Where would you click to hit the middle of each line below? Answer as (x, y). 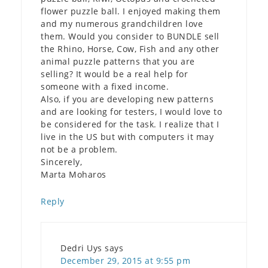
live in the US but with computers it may (127, 137)
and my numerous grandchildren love (122, 24)
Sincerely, (61, 162)
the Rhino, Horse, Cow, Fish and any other (130, 49)
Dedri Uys (81, 248)
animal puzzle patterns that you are (118, 62)
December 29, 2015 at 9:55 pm (125, 261)
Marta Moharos (74, 175)
